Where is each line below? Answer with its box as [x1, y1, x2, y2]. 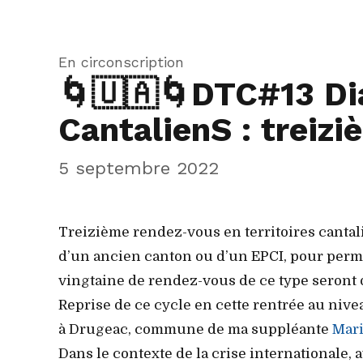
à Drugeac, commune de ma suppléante [58, 321, 332, 337]
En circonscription [58, 53, 184, 70]
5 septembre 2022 [58, 156, 219, 178]
